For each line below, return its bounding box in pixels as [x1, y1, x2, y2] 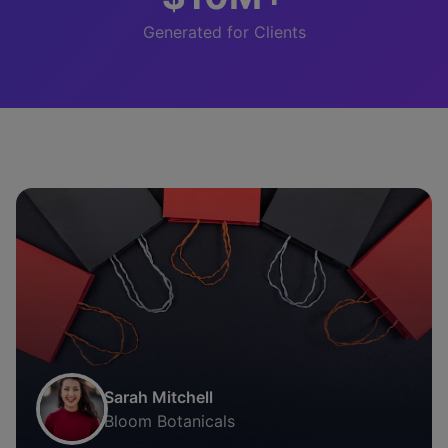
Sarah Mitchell [104, 387, 213, 408]
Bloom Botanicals [104, 411, 235, 432]
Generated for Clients [142, 22, 306, 42]
